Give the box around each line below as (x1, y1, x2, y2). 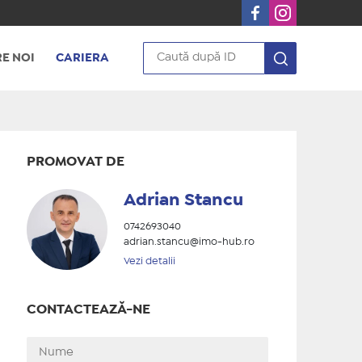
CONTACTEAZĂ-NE (26, 304, 150, 316)
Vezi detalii (123, 257, 175, 266)
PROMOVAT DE (26, 156, 124, 168)
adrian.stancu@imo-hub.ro (123, 238, 255, 246)
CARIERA (56, 53, 109, 63)
